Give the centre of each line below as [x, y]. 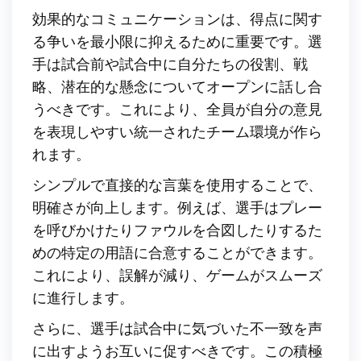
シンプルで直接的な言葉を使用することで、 [177, 184]
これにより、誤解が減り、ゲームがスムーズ [177, 274]
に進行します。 [83, 297]
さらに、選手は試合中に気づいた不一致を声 [177, 328]
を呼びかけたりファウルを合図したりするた [177, 229]
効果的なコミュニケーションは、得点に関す [177, 18]
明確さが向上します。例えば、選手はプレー [177, 207]
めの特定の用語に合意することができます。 [177, 252]
